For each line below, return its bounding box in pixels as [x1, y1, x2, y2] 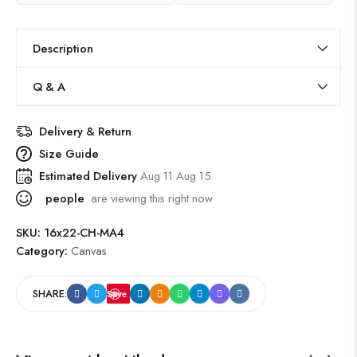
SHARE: [33, 286, 67, 302]
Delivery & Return [39, 123, 131, 140]
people [42, 190, 84, 207]
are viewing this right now [84, 190, 213, 207]
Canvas [71, 242, 107, 260]
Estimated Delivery [39, 167, 140, 185]
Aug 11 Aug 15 [140, 167, 211, 185]
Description [33, 40, 93, 57]
